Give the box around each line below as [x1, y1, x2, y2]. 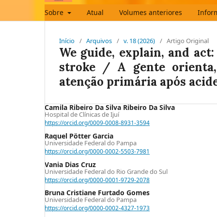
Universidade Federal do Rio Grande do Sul [45, 167, 168, 176]
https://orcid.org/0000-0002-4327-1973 [45, 204, 150, 213]
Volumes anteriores [119, 7, 182, 17]
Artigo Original [167, 36, 209, 45]
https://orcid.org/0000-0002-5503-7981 [45, 147, 150, 155]
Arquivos [86, 36, 112, 45]
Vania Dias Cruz [45, 159, 96, 169]
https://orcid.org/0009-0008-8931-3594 [45, 118, 150, 127]
